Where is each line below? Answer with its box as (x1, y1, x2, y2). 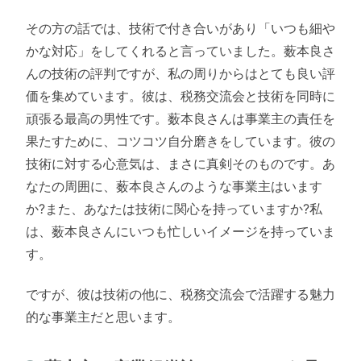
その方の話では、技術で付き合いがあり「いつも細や (26, 19, 335, 36)
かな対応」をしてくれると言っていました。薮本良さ (26, 42, 335, 59)
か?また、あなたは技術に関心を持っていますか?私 (26, 200, 322, 217)
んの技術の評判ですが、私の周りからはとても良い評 (26, 64, 335, 81)
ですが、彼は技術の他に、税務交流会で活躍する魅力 (26, 285, 335, 302)
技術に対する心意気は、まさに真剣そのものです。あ (26, 155, 335, 172)
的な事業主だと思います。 (26, 308, 180, 325)
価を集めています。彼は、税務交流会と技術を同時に (26, 87, 335, 104)
